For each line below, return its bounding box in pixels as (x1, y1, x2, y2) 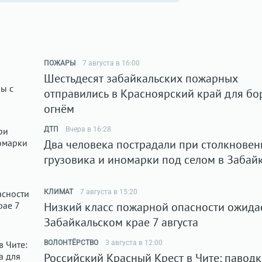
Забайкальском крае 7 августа (44, 215, 198, 230)
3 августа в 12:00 (105, 239, 163, 247)
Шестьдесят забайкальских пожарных (44, 71, 238, 86)
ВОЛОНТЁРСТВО (44, 239, 98, 247)
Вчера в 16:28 (65, 125, 111, 133)
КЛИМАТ (44, 188, 73, 196)
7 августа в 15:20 (80, 188, 137, 196)
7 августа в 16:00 (82, 59, 140, 67)
